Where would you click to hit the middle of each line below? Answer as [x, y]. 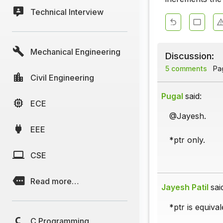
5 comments [186, 69]
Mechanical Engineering [75, 52]
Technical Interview [67, 12]
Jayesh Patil [185, 187]
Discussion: [190, 56]
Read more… [55, 181]
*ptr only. [187, 140]
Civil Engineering [62, 77]
